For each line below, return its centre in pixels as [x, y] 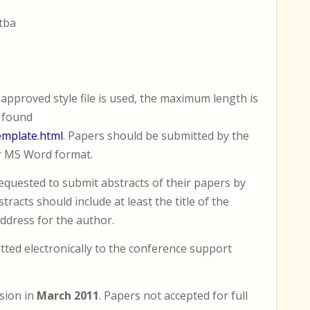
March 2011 [68, 295]
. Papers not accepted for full [173, 295]
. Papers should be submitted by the [156, 136]
